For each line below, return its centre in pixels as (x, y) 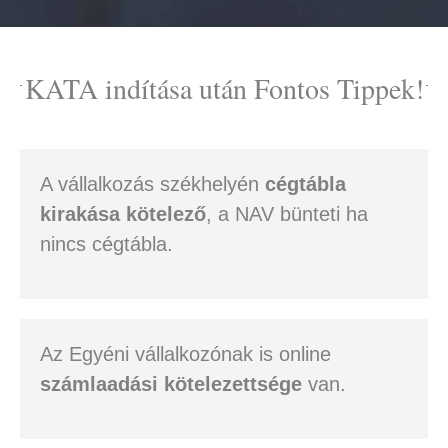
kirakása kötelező (122, 214)
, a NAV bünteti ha (286, 214)
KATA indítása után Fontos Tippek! (224, 88)
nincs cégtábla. (106, 244)
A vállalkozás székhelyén (152, 184)
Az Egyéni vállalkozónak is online (185, 354)
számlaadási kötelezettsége (170, 384)
